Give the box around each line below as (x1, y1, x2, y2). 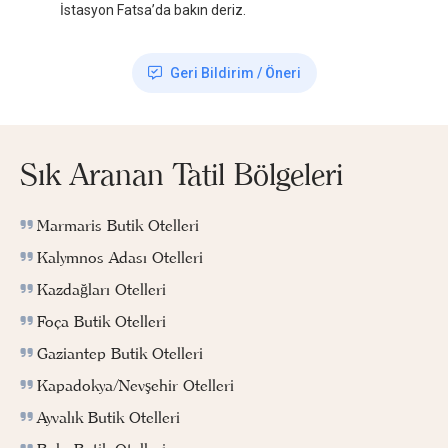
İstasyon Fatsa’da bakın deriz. (60, 2, 246, 19)
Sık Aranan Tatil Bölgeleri (20, 156, 343, 194)
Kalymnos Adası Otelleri (37, 247, 203, 268)
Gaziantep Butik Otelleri (37, 343, 203, 364)
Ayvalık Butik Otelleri (37, 407, 180, 428)
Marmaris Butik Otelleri (37, 215, 199, 236)
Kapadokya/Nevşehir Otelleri (37, 375, 234, 396)
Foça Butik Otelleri (37, 311, 166, 332)
